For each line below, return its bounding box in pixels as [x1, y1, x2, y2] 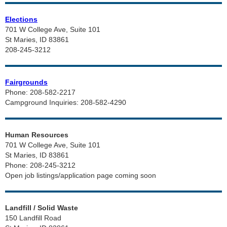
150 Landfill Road [5, 214, 61, 222]
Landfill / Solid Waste [5, 204, 78, 212]
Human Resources [5, 131, 68, 139]
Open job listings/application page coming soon [5, 171, 156, 179]
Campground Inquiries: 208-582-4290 [5, 98, 126, 106]
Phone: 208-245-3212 [5, 161, 75, 169]
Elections [5, 15, 37, 23]
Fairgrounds [5, 78, 48, 86]
